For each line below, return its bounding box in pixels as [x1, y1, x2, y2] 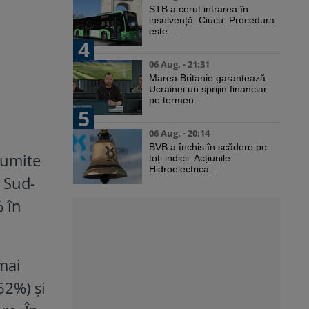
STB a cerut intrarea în [149, 3, 248, 15]
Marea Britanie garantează [149, 72, 266, 84]
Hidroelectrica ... [149, 163, 220, 175]
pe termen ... [149, 94, 205, 106]
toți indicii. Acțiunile [149, 152, 230, 164]
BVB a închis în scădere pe [149, 141, 267, 153]
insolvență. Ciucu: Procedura [149, 14, 275, 26]
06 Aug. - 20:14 [149, 127, 210, 140]
